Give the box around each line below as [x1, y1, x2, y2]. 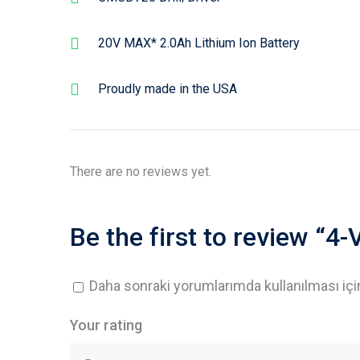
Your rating [70, 317, 142, 333]
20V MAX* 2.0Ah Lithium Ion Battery [98, 35, 300, 51]
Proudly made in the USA [98, 81, 237, 96]
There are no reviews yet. [70, 164, 211, 179]
